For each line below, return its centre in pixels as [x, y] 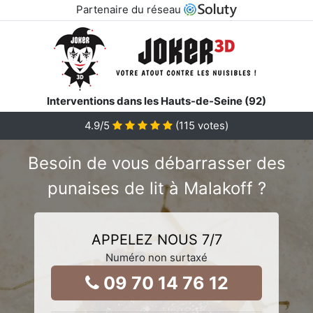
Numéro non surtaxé [156, 257]
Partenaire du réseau [130, 9]
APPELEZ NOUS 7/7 [156, 239]
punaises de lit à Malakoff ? [156, 188]
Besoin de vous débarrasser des [156, 163]
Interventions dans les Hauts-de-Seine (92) [156, 101]
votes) [212, 125]
